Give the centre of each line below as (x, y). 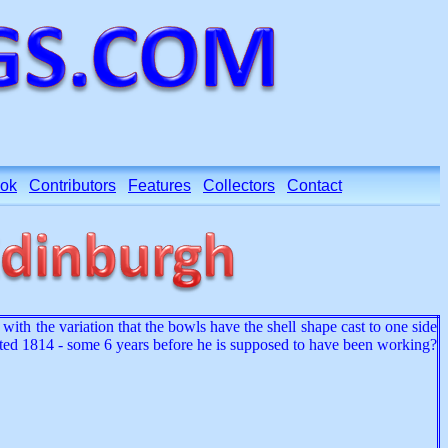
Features (159, 185)
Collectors (239, 185)
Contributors (72, 185)
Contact (314, 185)
